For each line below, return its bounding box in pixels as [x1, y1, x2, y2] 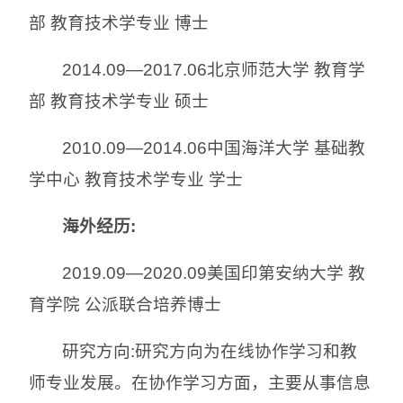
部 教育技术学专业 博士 [29, 13, 209, 32]
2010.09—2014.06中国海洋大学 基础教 [62, 138, 366, 157]
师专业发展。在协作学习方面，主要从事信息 [29, 372, 371, 392]
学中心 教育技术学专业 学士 [29, 169, 243, 189]
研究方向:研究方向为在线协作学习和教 [62, 341, 358, 361]
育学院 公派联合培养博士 [29, 294, 221, 314]
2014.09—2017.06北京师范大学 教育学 [62, 59, 366, 79]
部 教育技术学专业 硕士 [29, 91, 209, 111]
